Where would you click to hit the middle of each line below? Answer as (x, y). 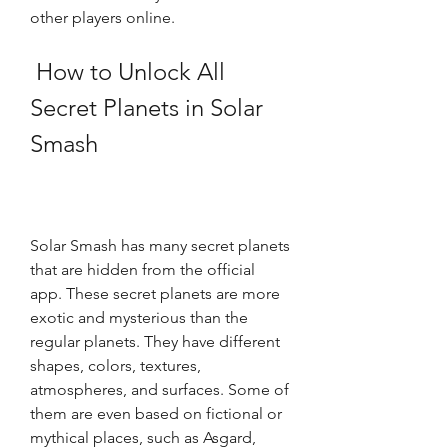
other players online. (102, 17)
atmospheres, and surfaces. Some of (159, 389)
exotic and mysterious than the (139, 317)
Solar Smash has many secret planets (160, 245)
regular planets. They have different (155, 341)
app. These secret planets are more (155, 293)
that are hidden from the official (142, 269)
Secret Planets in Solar (146, 107)
